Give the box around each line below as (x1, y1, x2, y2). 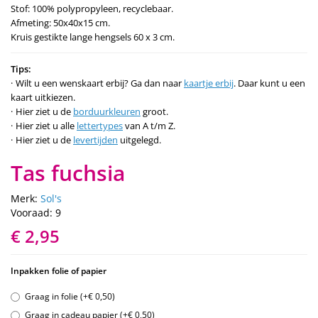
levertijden (73, 133, 118, 146)
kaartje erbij (184, 76, 234, 89)
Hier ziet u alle (16, 119, 77, 132)
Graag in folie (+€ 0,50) (25, 290, 115, 302)
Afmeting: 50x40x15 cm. (11, 16, 110, 29)
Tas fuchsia (11, 158, 125, 187)
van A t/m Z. (123, 119, 175, 132)
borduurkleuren (73, 104, 141, 118)
